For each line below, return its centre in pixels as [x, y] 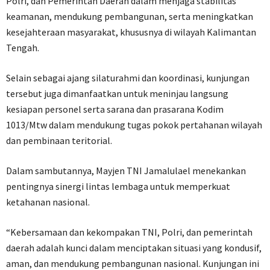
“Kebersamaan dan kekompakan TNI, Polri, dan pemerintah [129, 232]
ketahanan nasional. [48, 202]
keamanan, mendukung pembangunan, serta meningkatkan [130, 17]
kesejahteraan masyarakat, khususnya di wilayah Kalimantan [131, 32]
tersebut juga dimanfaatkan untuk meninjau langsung [117, 94]
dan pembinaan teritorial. [59, 141]
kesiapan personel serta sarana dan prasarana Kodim [115, 109]
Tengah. [23, 48]
